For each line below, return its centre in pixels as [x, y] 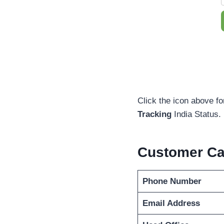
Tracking [154, 114]
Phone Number [172, 181]
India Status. [196, 114]
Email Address [171, 203]
